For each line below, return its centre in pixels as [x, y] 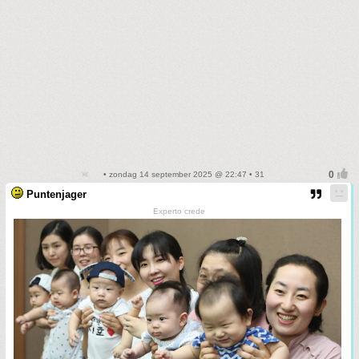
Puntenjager [56, 195]
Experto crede [179, 212]
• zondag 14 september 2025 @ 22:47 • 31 [183, 175]
